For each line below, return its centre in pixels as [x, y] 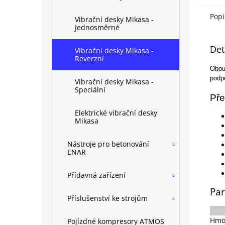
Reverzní [89, 59]
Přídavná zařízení [96, 175]
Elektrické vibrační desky [116, 113]
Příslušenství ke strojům [107, 198]
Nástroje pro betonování [108, 144]
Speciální [90, 90]
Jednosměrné [97, 27]
